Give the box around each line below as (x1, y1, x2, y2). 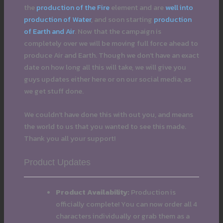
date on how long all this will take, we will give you (23, 61, 186, 73)
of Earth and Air (23, 25, 75, 37)
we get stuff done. (23, 85, 84, 97)
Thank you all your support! (23, 133, 115, 144)
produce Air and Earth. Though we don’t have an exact (23, 49, 199, 61)
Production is (129, 186, 176, 198)
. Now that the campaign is (74, 25, 161, 37)
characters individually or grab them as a (55, 210, 190, 222)
